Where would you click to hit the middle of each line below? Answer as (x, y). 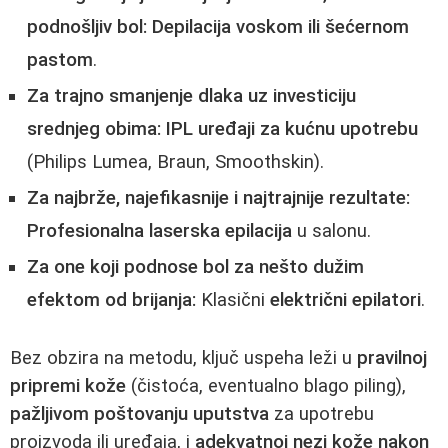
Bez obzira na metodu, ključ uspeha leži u (183, 357)
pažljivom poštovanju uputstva (139, 413)
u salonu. (331, 230)
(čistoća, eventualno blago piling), (266, 385)
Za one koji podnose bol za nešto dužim (195, 266)
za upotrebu (321, 413)
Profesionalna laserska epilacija (159, 230)
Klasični (233, 299)
